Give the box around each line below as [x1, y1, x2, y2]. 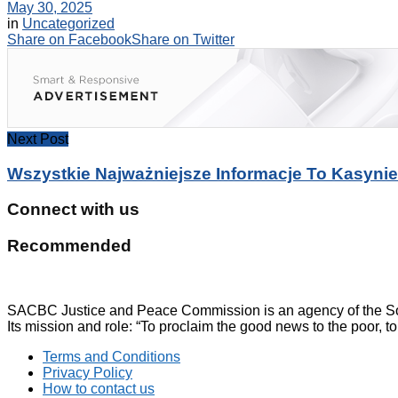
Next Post [7, 131, 68, 147]
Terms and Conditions [43, 348, 180, 364]
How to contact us [43, 380, 155, 396]
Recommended [7, 236, 131, 256]
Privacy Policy [43, 364, 132, 380]
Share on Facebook [7, 31, 131, 47]
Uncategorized [22, 15, 115, 31]
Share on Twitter [131, 31, 235, 47]
